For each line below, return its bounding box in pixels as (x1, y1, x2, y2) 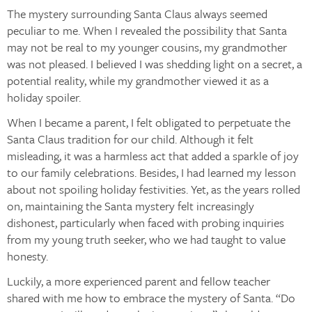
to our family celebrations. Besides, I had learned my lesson (7, 164, 296, 181)
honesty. (7, 247, 48, 265)
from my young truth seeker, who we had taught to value (7, 231, 286, 248)
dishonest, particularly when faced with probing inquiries (7, 214, 284, 231)
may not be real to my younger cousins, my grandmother (7, 38, 287, 56)
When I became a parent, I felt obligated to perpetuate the (7, 114, 290, 131)
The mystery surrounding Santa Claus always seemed (7, 5, 267, 22)
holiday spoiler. (7, 88, 81, 106)
